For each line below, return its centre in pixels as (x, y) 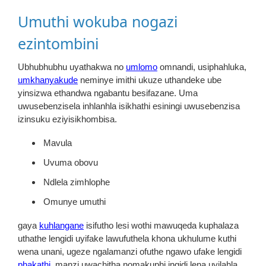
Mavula (58, 143)
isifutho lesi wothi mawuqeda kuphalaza (161, 225)
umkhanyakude (48, 80)
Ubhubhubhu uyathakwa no (72, 67)
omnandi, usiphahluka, (202, 67)
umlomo (142, 67)
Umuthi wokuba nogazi (98, 21)
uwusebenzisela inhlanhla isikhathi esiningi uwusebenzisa (129, 106)
